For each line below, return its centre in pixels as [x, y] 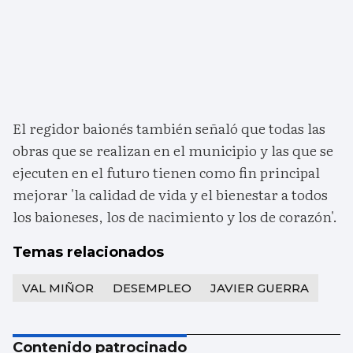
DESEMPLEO [152, 288]
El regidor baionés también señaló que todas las [169, 128]
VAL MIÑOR [58, 288]
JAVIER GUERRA [260, 288]
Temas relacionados [88, 253]
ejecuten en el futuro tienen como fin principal [166, 173]
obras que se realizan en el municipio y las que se [173, 150]
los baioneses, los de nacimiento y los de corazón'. [175, 217]
